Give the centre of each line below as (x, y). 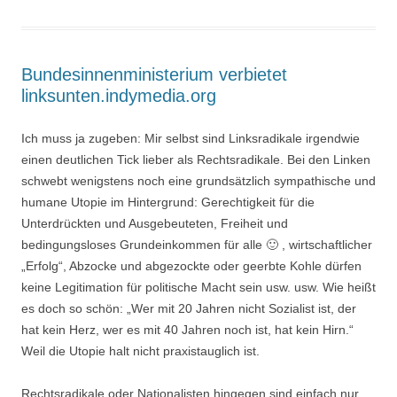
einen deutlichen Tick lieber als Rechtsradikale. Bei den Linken (196, 159)
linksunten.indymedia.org (119, 95)
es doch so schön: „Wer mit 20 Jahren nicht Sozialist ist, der (189, 308)
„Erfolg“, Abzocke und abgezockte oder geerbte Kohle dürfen (191, 265)
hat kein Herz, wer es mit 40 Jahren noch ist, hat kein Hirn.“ (187, 329)
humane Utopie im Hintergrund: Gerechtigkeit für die (168, 202)
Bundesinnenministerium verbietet (154, 74)
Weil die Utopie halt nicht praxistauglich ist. (140, 350)
